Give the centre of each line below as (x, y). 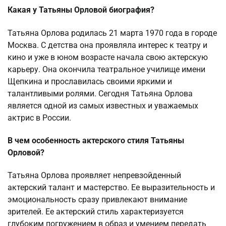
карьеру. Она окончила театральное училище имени (106, 69)
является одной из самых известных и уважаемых (103, 105)
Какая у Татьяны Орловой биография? (81, 10)
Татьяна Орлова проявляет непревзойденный (94, 176)
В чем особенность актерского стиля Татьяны (96, 140)
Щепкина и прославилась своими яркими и (90, 81)
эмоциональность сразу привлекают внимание (97, 200)
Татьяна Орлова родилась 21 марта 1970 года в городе (112, 33)
